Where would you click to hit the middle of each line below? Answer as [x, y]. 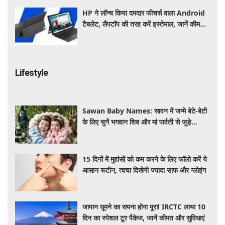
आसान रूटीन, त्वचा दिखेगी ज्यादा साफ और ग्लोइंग [144, 170]
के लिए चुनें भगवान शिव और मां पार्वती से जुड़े [137, 122]
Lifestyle [31, 73]
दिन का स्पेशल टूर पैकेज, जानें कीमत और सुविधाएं [144, 218]
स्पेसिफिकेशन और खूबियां [114, 35]
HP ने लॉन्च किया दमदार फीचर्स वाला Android [144, 13]
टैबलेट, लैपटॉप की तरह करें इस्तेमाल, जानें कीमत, [144, 24]
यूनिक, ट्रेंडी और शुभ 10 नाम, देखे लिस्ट [134, 133]
